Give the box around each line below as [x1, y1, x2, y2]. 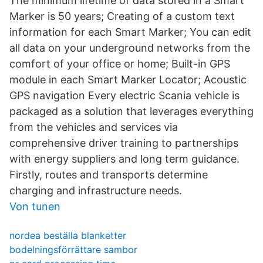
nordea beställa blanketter [9, 230, 126, 241]
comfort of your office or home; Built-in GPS [9, 58, 230, 70]
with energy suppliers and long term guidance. [9, 153, 240, 165]
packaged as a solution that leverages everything [9, 105, 254, 117]
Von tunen [9, 200, 60, 213]
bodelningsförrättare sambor [9, 244, 137, 255]
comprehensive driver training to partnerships [9, 137, 238, 149]
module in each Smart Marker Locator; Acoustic [9, 73, 247, 86]
